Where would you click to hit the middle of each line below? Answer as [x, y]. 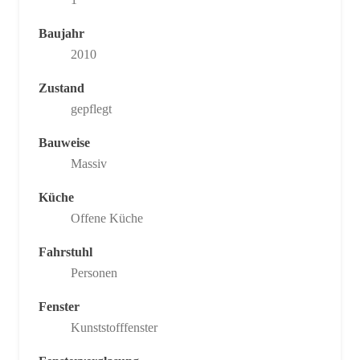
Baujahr [61, 33]
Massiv [89, 163]
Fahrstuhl [65, 252]
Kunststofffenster [114, 327]
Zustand [61, 88]
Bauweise [64, 142]
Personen [94, 272]
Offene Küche [107, 218]
